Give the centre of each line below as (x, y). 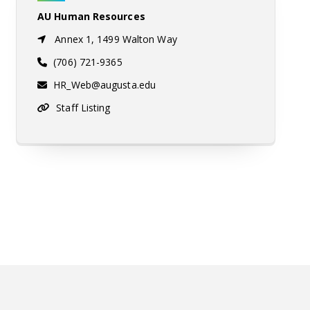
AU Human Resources (91, 16)
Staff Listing (83, 107)
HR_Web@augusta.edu (105, 84)
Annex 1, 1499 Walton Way (115, 39)
